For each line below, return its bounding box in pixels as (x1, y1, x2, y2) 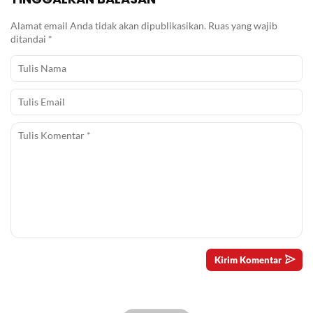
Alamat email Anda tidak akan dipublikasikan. (10, 19, 206, 31)
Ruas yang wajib (208, 19, 277, 31)
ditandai (10, 32, 48, 45)
